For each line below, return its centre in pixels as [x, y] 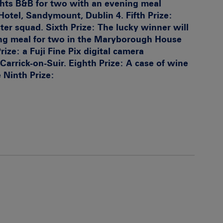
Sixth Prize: [70, 27]
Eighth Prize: [96, 63]
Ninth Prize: [29, 75]
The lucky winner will [142, 27]
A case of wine [156, 63]
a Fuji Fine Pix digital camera [82, 51]
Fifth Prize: [149, 15]
